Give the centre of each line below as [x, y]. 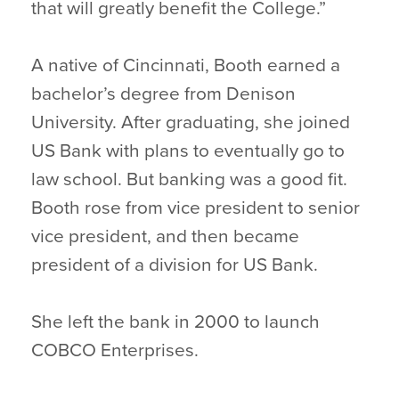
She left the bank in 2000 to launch [175, 322]
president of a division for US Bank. [175, 265]
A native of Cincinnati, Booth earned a [186, 65]
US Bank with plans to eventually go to [188, 151]
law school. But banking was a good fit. [189, 179]
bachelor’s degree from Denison [163, 94]
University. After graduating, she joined [191, 122]
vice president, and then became [165, 236]
